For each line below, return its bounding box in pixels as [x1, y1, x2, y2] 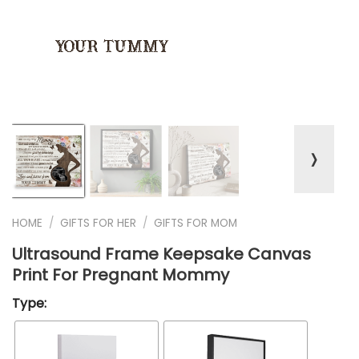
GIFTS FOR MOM [154, 216, 238, 231]
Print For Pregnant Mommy [12, 263, 229, 286]
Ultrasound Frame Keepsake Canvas [12, 242, 311, 265]
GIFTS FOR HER [60, 216, 137, 231]
